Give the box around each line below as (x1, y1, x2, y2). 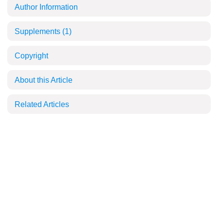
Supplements (15, 27, 62, 36)
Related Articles (15, 100, 69, 109)
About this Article (15, 76, 73, 84)
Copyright (15, 52, 48, 60)
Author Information (15, 3, 78, 11)
